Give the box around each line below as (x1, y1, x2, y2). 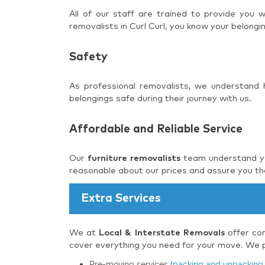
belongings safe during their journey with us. (69, 94, 251, 103)
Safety (69, 51, 108, 63)
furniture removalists (87, 154, 180, 163)
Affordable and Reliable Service (69, 123, 243, 135)
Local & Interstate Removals (99, 228, 225, 237)
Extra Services (81, 192, 161, 204)
